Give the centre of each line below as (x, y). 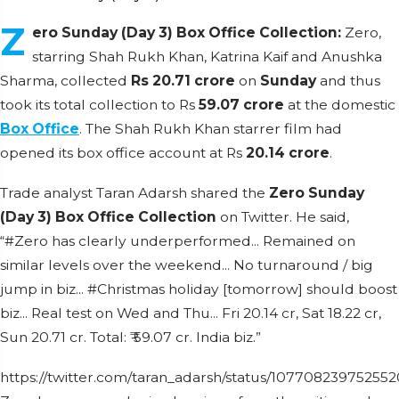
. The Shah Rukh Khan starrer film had (211, 129)
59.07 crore (243, 105)
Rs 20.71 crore (183, 81)
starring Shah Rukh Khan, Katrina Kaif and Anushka (207, 57)
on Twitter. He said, (283, 217)
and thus (350, 81)
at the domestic (342, 105)
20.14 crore (288, 153)
